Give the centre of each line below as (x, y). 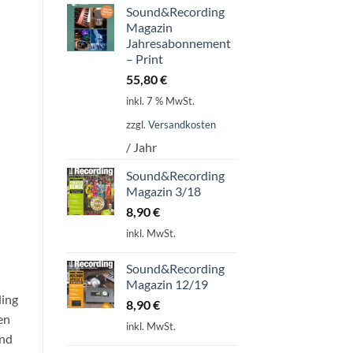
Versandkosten (182, 124)
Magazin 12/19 (167, 284)
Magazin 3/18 (163, 191)
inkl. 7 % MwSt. (160, 101)
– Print (144, 58)
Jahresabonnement (178, 43)
